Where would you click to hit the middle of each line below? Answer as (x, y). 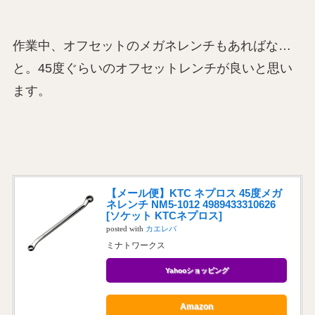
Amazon (197, 306)
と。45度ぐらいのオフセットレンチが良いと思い (152, 69)
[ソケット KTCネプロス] (164, 215)
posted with (126, 229)
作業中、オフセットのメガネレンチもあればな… (152, 46)
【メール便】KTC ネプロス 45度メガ (194, 193)
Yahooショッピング (197, 270)
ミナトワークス (135, 245)
